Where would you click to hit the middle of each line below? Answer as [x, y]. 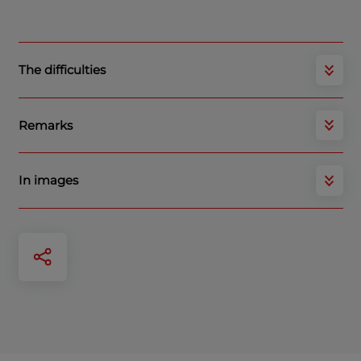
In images [48, 180]
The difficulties [62, 70]
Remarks [45, 125]
